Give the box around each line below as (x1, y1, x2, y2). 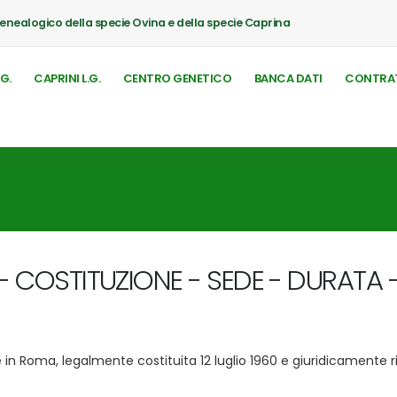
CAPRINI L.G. (34, 70, 101, 87)
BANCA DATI (253, 70, 323, 87)
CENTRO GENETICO (122, 70, 232, 87)
